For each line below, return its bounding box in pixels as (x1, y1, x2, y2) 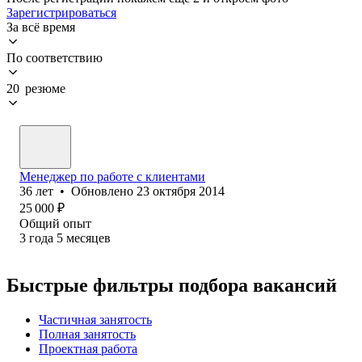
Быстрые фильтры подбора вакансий (6, 274, 337, 296)
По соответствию (6, 50, 103, 65)
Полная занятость (39, 326, 136, 341)
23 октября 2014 (137, 183, 225, 198)
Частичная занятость (39, 312, 152, 326)
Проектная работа (39, 341, 137, 356)
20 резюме (6, 81, 65, 95)
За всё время (6, 19, 75, 34)
